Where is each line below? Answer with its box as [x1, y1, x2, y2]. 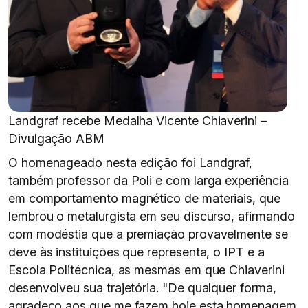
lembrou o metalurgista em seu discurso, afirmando [8, 209, 295, 223]
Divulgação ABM [8, 131, 104, 146]
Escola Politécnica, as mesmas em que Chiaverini [8, 263, 285, 277]
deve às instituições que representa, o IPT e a [8, 245, 265, 259]
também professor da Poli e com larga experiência [8, 173, 289, 188]
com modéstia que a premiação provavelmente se [8, 227, 288, 241]
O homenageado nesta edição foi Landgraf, [8, 155, 253, 170]
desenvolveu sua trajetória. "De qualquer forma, [8, 280, 276, 295]
